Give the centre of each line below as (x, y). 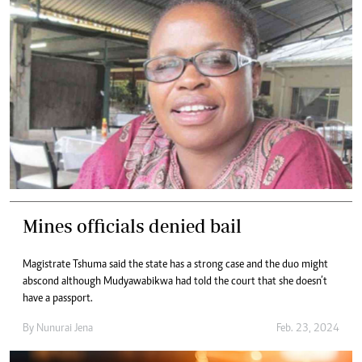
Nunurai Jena (65, 329)
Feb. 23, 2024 (308, 329)
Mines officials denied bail (132, 226)
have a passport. (58, 299)
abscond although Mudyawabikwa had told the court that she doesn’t (175, 282)
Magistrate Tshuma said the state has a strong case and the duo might (175, 265)
